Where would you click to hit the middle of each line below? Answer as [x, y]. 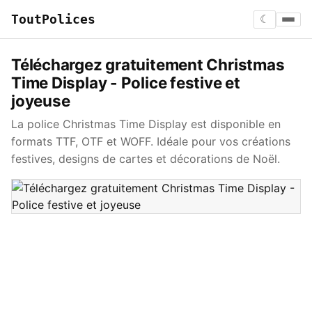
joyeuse [41, 101]
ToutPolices [53, 19]
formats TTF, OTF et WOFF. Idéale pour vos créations [151, 141]
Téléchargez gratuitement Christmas [148, 64]
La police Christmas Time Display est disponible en [146, 124]
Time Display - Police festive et [126, 83]
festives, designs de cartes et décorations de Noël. [146, 159]
